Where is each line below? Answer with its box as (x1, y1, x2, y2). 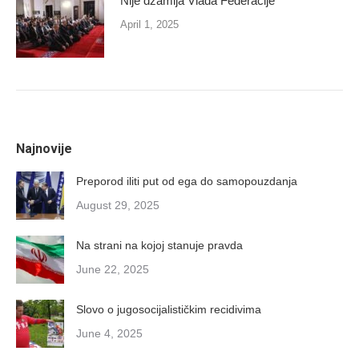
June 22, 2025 (76, 262, 149, 276)
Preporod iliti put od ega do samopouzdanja (76, 174, 297, 188)
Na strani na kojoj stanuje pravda (76, 238, 243, 252)
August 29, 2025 (76, 198, 159, 212)
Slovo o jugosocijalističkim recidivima (76, 302, 261, 316)
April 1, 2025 (120, 18, 179, 30)
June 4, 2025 (76, 326, 143, 340)
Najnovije (16, 140, 72, 156)
